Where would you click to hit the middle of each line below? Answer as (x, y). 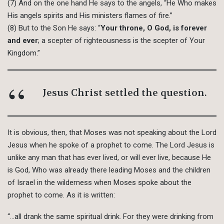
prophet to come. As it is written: (61, 195)
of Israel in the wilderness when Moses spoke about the (99, 183)
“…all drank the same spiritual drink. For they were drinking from (110, 217)
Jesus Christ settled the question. (125, 93)
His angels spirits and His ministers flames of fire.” (90, 16)
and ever (23, 41)
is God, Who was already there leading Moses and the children (109, 170)
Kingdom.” (24, 53)
